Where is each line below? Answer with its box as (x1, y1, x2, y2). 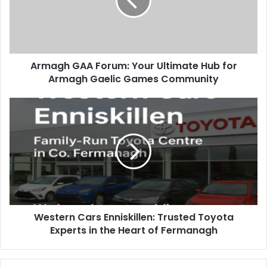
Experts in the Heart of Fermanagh (49, 223, 218, 237)
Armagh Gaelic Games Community (48, 72, 219, 86)
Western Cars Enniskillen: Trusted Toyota (33, 210, 234, 224)
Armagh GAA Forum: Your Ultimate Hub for (30, 58, 237, 73)
